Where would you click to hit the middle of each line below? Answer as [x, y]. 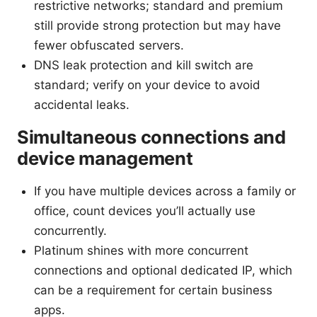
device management [105, 158]
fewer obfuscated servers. [109, 45]
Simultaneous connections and [151, 137]
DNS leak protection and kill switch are [144, 65]
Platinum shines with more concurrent [141, 250]
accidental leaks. [82, 104]
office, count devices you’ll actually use [145, 211]
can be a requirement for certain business [153, 290]
